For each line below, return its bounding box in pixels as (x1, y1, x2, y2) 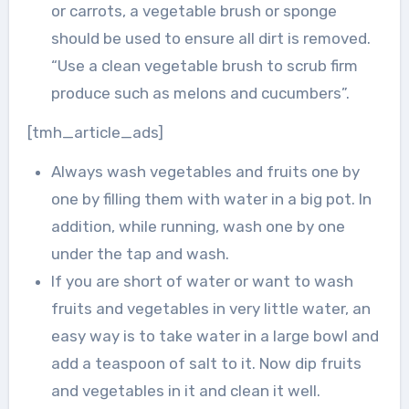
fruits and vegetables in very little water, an (50, 299, 371, 319)
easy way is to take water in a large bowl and (50, 327, 379, 346)
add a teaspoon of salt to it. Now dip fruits (50, 354, 362, 373)
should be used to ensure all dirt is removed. (50, 29, 371, 48)
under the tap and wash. (50, 245, 229, 264)
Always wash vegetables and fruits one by (50, 163, 360, 182)
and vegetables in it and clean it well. (50, 382, 320, 401)
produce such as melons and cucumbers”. (50, 84, 350, 103)
